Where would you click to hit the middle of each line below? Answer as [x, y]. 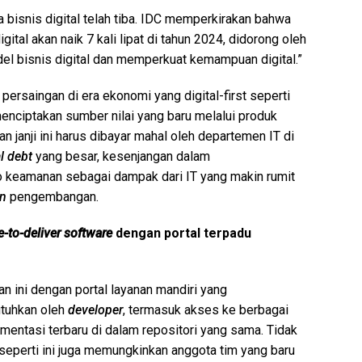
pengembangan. [53, 196]
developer [95, 309]
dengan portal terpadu [182, 233]
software [88, 233]
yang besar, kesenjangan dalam [121, 156]
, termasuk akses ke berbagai [206, 309]
